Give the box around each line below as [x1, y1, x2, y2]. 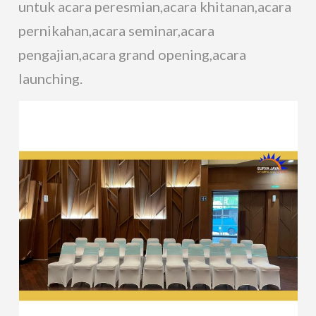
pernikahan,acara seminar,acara [18, 22, 215, 39]
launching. [18, 70, 83, 87]
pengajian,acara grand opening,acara [18, 46, 247, 63]
